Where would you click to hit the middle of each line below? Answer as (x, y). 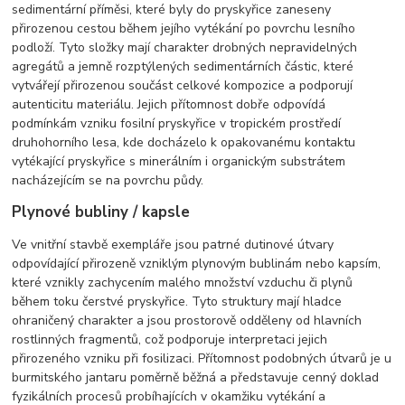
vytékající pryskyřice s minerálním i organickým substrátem (179, 162)
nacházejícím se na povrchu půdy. (108, 181)
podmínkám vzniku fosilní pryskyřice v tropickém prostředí (177, 124)
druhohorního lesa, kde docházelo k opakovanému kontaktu (184, 143)
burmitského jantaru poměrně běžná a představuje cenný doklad (196, 378)
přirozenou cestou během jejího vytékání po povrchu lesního (184, 29)
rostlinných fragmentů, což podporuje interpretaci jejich (170, 340)
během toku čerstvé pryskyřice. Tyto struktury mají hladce (177, 302)
